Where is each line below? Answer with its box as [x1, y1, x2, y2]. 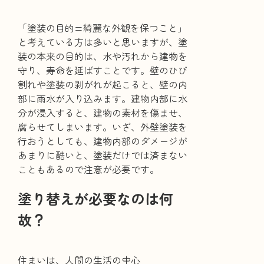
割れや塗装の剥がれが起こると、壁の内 [18, 77, 188, 92]
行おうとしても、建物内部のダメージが [18, 134, 188, 148]
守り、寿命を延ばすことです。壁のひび [18, 63, 188, 78]
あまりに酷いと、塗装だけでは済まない [18, 148, 188, 163]
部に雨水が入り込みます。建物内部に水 [18, 91, 188, 106]
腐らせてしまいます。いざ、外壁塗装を [18, 120, 188, 134]
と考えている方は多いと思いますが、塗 [18, 35, 188, 49]
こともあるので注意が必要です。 [18, 162, 160, 177]
